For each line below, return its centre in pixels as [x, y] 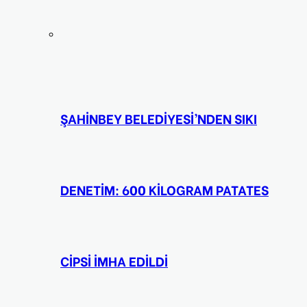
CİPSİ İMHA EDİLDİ [114, 260]
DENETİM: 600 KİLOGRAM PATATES [164, 189]
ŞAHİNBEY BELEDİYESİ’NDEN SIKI [159, 118]
